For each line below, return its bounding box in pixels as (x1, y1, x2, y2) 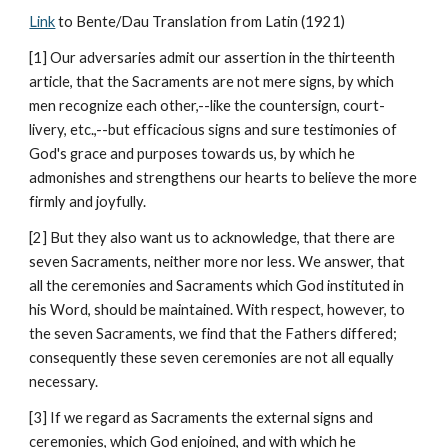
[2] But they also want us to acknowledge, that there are (29, 229, 396, 246)
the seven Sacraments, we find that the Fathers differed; (29, 325, 398, 342)
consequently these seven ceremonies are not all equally (29, 349, 395, 366)
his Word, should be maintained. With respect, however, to (29, 301, 406, 318)
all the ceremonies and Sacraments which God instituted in (29, 277, 405, 294)
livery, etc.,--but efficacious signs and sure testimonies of (29, 121, 398, 138)
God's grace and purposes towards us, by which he (29, 145, 356, 162)
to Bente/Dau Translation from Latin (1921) (55, 13, 346, 30)
